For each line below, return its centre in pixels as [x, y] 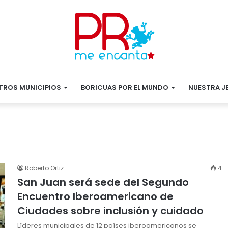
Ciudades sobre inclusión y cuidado [110, 211]
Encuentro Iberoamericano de [95, 196]
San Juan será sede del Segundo [103, 182]
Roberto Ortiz [44, 168]
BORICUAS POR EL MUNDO [125, 87]
